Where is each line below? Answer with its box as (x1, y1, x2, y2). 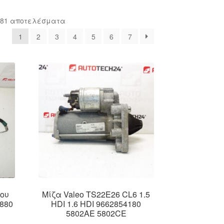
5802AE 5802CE (65, 207, 126, 219)
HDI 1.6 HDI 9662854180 (51, 197, 141, 209)
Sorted (64, 15, 86, 25)
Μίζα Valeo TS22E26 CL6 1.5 (42, 188, 150, 200)
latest (64, 37, 82, 47)
